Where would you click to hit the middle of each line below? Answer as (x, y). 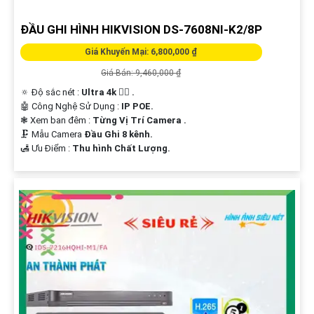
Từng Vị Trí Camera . (139, 121)
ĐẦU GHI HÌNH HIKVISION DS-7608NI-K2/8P (141, 30)
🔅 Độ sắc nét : (50, 93)
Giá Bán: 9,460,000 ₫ (141, 73)
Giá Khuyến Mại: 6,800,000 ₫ (141, 52)
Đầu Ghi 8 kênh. (118, 135)
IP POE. (137, 107)
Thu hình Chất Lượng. (121, 149)
